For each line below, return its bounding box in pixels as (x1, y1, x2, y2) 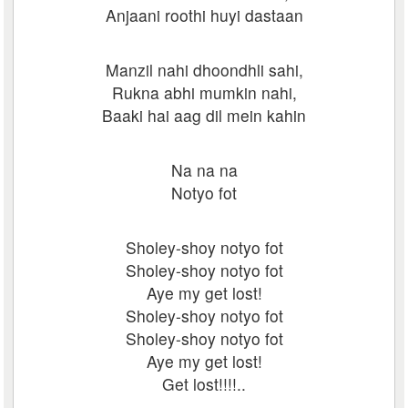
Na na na (170, 158, 238, 181)
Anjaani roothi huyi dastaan (105, 4, 303, 26)
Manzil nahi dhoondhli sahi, (105, 58, 303, 81)
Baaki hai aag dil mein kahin (102, 104, 306, 127)
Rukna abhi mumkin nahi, (111, 81, 297, 104)
